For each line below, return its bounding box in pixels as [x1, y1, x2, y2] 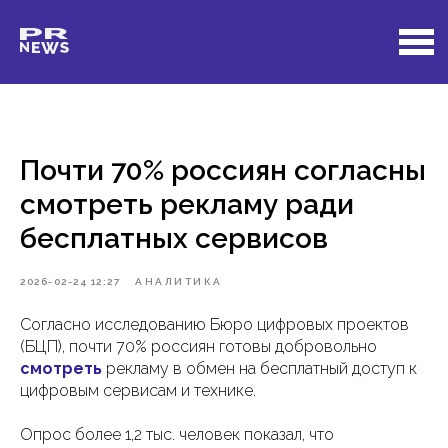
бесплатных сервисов [20, 222, 328, 255]
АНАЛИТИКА [135, 276, 223, 287]
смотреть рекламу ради [20, 188, 354, 221]
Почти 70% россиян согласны [20, 154, 426, 187]
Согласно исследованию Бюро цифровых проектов [20, 315, 409, 334]
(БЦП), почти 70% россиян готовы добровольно [20, 337, 377, 356]
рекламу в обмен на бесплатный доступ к [102, 359, 417, 378]
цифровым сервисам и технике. [20, 381, 256, 400]
